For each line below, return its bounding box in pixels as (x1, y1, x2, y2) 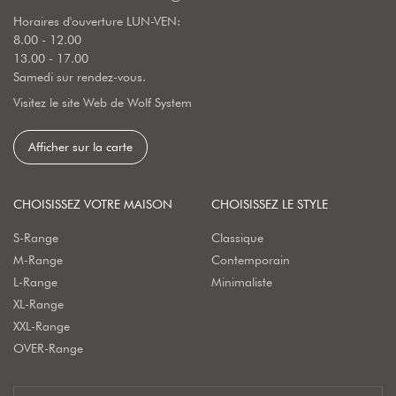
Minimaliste (211, 275, 272, 290)
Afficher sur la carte (28, 140, 133, 155)
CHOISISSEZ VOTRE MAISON (13, 197, 172, 212)
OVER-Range (13, 341, 83, 356)
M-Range (13, 253, 63, 268)
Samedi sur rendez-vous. (13, 70, 146, 85)
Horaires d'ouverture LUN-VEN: (13, 14, 180, 29)
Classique (211, 231, 263, 246)
